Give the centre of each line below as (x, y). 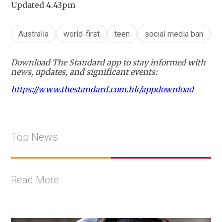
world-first (82, 34)
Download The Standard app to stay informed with (108, 63)
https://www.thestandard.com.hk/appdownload (102, 89)
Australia (33, 34)
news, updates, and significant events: (84, 72)
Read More (35, 180)
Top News (34, 137)
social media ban (174, 34)
